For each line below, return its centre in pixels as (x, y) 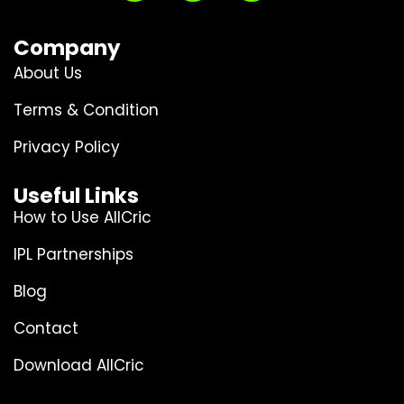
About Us (48, 73)
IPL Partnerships (73, 254)
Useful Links (76, 195)
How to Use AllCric (83, 217)
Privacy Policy (67, 147)
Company (67, 47)
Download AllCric (79, 365)
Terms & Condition (86, 110)
